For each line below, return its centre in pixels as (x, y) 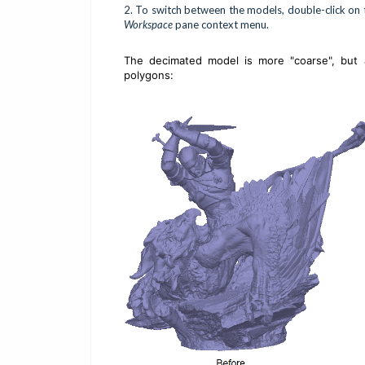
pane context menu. (221, 25)
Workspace (148, 25)
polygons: (149, 75)
